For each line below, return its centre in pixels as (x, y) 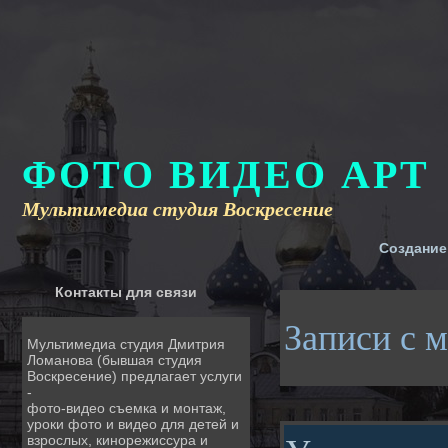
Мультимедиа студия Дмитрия (126, 344)
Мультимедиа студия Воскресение (177, 209)
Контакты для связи (126, 292)
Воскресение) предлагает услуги (134, 376)
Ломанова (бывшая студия (114, 360)
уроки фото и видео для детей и (133, 424)
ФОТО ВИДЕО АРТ (226, 174)
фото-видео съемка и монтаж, (126, 408)
